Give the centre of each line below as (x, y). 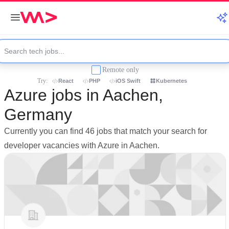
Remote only (121, 70)
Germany (38, 114)
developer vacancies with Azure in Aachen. (82, 145)
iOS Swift (128, 81)
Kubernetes (171, 81)
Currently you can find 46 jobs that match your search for (106, 131)
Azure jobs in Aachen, (84, 95)
